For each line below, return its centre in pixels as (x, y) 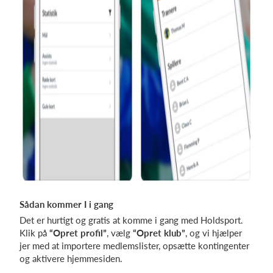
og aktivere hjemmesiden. (71, 258)
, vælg (120, 233)
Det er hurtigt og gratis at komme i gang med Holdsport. (131, 220)
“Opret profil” (78, 233)
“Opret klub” (159, 233)
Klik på (34, 233)
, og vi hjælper (214, 233)
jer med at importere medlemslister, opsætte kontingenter (134, 246)
